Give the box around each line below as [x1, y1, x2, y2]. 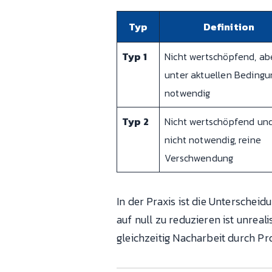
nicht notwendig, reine [165, 132, 261, 147]
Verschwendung [165, 150, 234, 165]
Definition [203, 19, 255, 34]
